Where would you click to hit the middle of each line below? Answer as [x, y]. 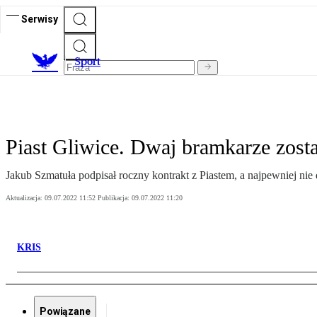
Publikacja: [115, 198]
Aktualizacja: [25, 198]
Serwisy [40, 19]
